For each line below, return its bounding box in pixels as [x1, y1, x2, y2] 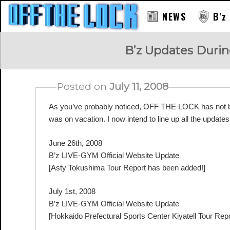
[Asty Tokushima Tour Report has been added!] [48, 163, 205, 172]
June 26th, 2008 [48, 138, 102, 147]
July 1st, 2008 [48, 187, 95, 196]
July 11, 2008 [109, 80, 168, 92]
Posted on [56, 80, 109, 92]
